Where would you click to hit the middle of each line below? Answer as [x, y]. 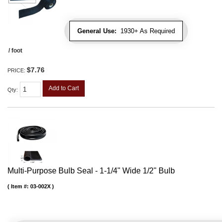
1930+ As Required [146, 31]
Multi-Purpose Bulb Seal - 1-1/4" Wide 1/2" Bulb [91, 171]
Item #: [21, 187]
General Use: [97, 31]
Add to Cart [64, 88]
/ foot [15, 51]
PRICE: [17, 71]
